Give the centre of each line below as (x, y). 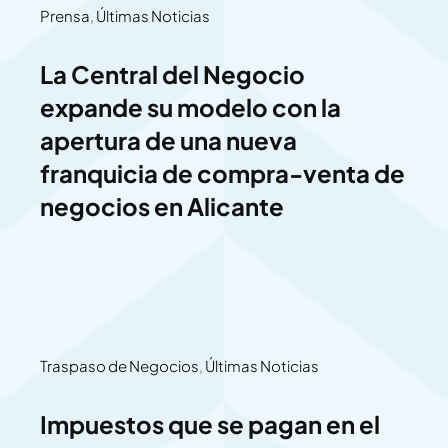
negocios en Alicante (161, 206)
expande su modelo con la (190, 107)
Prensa (64, 16)
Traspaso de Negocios (119, 366)
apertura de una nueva (168, 140)
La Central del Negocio (172, 74)
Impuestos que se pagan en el (209, 424)
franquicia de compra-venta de (222, 173)
